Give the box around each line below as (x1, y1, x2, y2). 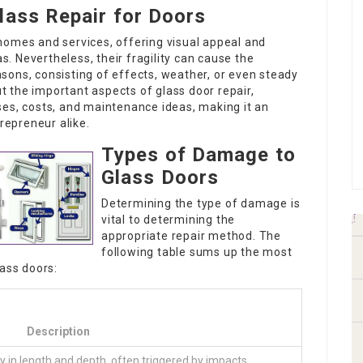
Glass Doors (101, 166, 220, 189)
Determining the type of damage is (101, 197, 301, 210)
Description (27, 325, 90, 338)
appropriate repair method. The (101, 229, 282, 242)
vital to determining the (101, 213, 236, 226)
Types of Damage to (101, 143, 296, 166)
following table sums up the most (101, 246, 293, 258)
